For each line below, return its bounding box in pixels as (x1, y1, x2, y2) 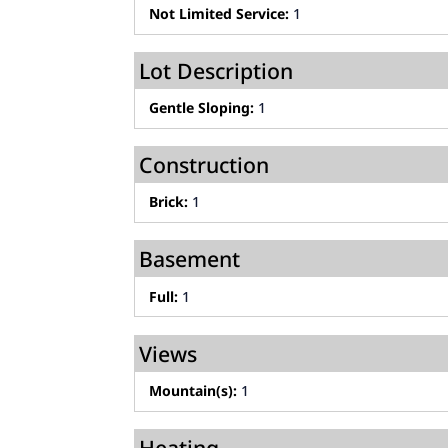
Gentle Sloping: (149, 98, 255, 118)
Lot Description (139, 55, 294, 85)
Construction (139, 150, 270, 180)
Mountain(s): (149, 381, 238, 401)
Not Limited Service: (149, 4, 290, 24)
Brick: (149, 192, 189, 212)
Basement (139, 244, 241, 274)
